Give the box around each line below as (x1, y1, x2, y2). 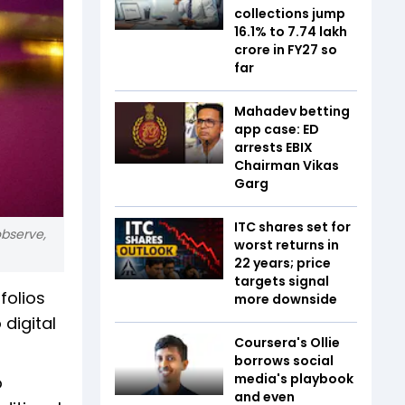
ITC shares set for (234, 218, 351, 236)
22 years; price (234, 254, 331, 272)
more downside (234, 290, 340, 308)
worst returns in (234, 236, 339, 254)
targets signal (234, 272, 329, 290)
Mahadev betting (234, 102, 350, 120)
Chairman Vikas (234, 156, 339, 174)
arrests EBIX (234, 138, 313, 156)
